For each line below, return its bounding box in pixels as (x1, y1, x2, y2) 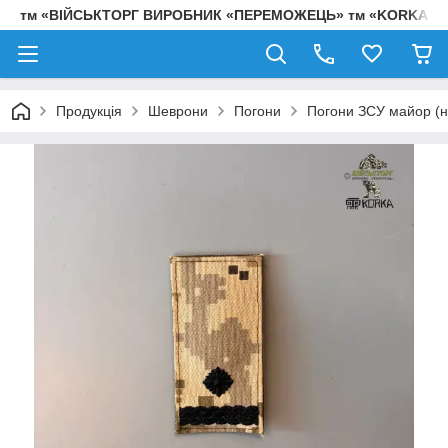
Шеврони (148, 103, 208, 119)
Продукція (56, 103, 122, 119)
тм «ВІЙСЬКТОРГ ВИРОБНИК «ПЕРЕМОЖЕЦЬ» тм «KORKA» (20, 7, 436, 23)
